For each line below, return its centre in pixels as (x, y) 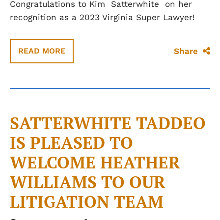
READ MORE (42, 51)
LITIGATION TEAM (87, 202)
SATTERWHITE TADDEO (108, 123)
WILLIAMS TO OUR (88, 182)
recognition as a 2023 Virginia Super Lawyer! (102, 17)
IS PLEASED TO (71, 143)
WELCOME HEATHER (95, 162)
